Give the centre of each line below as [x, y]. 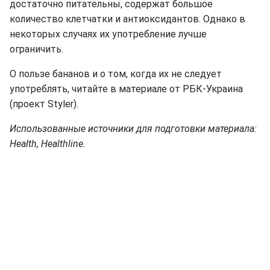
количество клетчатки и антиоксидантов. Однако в [127, 19]
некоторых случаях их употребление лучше [108, 34]
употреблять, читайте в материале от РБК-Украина [126, 89]
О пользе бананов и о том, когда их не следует [116, 74]
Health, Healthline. [48, 143]
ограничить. [36, 49]
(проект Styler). [44, 104]
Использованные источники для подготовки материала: [133, 128]
